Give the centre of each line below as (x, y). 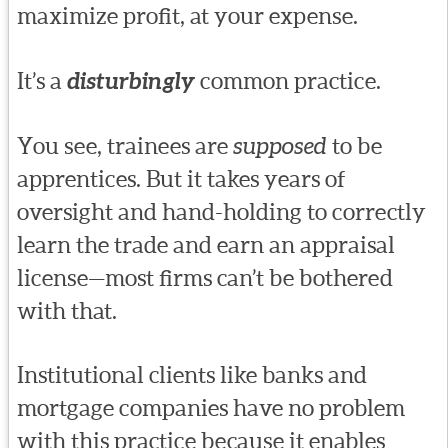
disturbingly (130, 81)
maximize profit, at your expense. (187, 15)
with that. (66, 310)
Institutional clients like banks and (191, 375)
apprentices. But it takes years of (181, 178)
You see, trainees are (124, 145)
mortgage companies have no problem (210, 408)
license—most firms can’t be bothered (204, 277)
